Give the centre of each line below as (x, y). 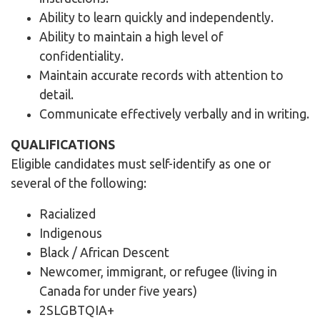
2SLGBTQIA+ (77, 311)
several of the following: (79, 184)
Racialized (67, 214)
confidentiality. (81, 56)
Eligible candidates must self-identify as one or (141, 164)
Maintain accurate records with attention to (161, 76)
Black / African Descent (104, 253)
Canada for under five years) (118, 291)
